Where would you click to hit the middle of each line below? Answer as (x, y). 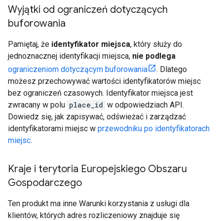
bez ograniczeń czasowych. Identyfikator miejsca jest (100, 93)
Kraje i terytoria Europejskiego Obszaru (97, 169)
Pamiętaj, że (30, 44)
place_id (86, 105)
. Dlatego (172, 69)
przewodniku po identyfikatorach (154, 129)
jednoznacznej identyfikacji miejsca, (70, 56)
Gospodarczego (45, 183)
